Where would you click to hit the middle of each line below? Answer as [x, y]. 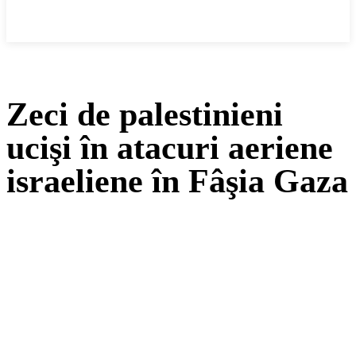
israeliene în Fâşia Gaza [177, 181]
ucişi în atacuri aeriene [170, 148]
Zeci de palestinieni [145, 114]
